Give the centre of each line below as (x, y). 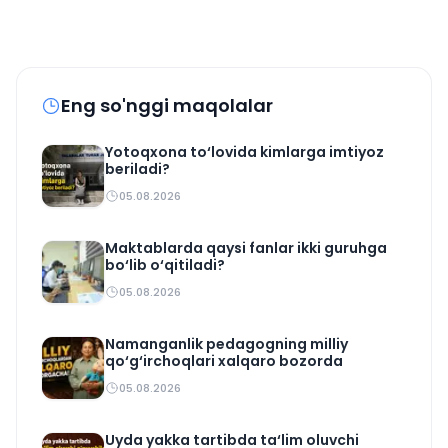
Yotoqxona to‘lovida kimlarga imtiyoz (244, 152)
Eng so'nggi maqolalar (167, 105)
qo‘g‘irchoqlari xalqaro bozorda (224, 361)
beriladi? (137, 169)
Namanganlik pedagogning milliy (226, 344)
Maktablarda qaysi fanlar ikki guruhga (246, 248)
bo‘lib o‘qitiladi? (165, 265)
